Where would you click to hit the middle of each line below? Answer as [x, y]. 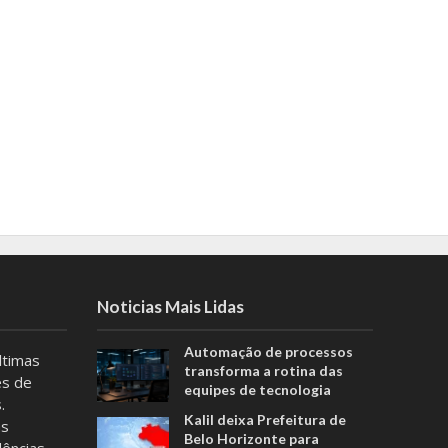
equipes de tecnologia [257, 390]
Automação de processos [268, 352]
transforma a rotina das [263, 371]
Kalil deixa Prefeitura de [264, 420]
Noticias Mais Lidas [170, 307]
